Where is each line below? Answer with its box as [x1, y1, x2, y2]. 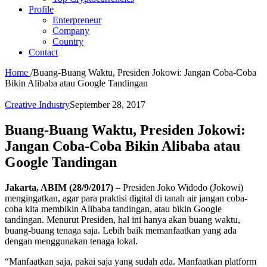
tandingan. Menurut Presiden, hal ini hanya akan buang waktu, [5, 214, 240, 225]
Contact [29, 47, 58, 57]
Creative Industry [5, 100, 70, 110]
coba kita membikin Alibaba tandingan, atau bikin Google [5, 203, 222, 214]
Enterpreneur [52, 15, 101, 25]
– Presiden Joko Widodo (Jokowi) [113, 182, 243, 193]
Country [52, 36, 83, 46]
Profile [29, 4, 54, 14]
